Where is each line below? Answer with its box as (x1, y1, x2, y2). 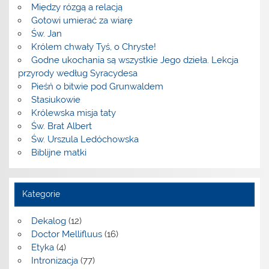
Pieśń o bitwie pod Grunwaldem (31, 81, 163, 92)
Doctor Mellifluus (31, 229, 102, 240)
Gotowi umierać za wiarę (31, 15, 133, 26)
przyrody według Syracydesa (18, 68, 138, 79)
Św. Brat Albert (31, 121, 92, 132)
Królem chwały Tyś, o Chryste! (31, 41, 156, 53)
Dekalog (31, 216, 66, 227)
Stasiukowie (31, 94, 80, 106)
